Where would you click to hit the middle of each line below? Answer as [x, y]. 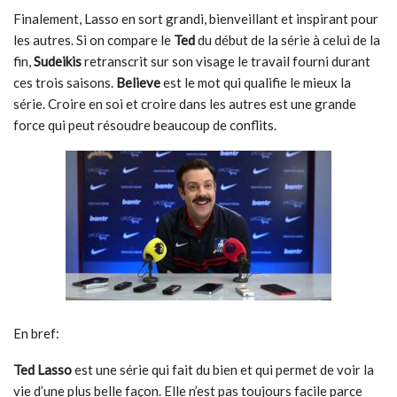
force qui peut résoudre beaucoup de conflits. [145, 125]
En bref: [36, 333]
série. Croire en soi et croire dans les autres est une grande [185, 104]
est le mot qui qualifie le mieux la [256, 82]
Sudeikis [59, 61]
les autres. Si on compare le [93, 40]
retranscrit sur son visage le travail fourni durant [227, 61]
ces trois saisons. [63, 82]
